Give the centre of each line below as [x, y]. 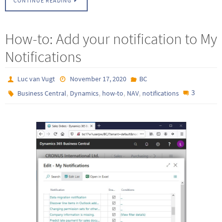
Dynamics [84, 93]
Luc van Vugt [36, 79]
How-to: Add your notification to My [111, 38]
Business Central [42, 93]
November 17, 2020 [98, 79]
